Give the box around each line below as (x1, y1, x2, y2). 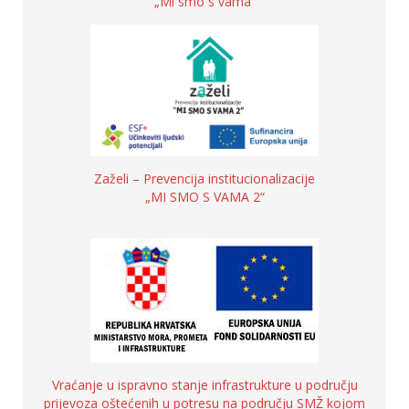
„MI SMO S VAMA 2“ (144, 187, 265, 205)
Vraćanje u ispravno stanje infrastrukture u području (51, 375, 358, 393)
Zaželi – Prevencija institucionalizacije (94, 169, 315, 187)
